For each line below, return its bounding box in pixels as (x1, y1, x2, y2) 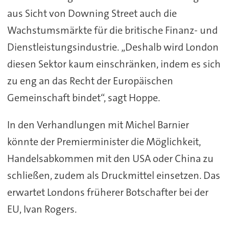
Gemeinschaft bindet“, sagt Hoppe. (7, 91, 160, 105)
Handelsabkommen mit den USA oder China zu (7, 152, 214, 166)
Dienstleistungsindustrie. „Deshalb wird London (7, 40, 219, 54)
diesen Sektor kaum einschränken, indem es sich (7, 57, 221, 71)
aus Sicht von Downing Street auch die (7, 7, 177, 20)
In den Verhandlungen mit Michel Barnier (7, 118, 189, 132)
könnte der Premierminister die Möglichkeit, (7, 135, 201, 149)
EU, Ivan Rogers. (7, 202, 77, 216)
